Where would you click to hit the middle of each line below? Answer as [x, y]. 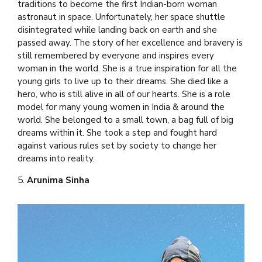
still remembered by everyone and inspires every [116, 55]
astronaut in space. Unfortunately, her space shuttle [121, 17]
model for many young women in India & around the [121, 107]
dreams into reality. [56, 158]
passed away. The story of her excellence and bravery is [130, 42]
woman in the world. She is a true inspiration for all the [127, 68]
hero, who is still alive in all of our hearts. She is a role [124, 94]
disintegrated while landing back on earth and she [117, 30]
